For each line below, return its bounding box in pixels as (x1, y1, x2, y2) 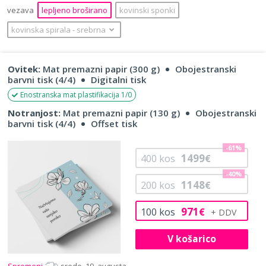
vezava (7, 4, 36, 15)
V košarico (167, 232, 216, 246)
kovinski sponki (119, 4, 175, 15)
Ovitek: (8, 62, 40, 75)
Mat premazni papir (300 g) (40, 62, 160, 75)
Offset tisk (91, 117, 137, 129)
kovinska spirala (11, 24, 72, 35)
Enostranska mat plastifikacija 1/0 (20, 89, 132, 100)
